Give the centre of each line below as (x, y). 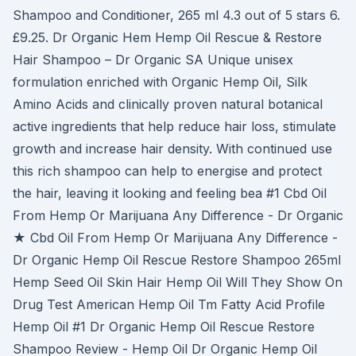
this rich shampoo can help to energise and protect (167, 171)
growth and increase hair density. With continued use (172, 149)
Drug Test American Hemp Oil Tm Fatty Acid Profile (169, 304)
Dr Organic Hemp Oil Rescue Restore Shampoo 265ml (177, 260)
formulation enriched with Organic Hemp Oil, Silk (160, 82)
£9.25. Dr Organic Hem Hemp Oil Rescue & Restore (167, 37)
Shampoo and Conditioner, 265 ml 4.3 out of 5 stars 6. (176, 15)
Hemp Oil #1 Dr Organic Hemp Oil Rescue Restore (164, 327)
